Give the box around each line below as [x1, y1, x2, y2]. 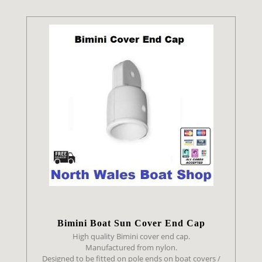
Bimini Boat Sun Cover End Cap [57, 218, 205, 228]
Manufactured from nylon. [85, 242, 177, 253]
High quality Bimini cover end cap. [72, 231, 190, 242]
